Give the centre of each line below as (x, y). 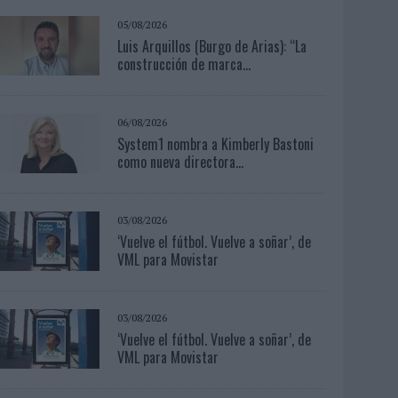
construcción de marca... (184, 64)
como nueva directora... (181, 161)
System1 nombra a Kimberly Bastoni (216, 143)
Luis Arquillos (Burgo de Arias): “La (212, 46)
